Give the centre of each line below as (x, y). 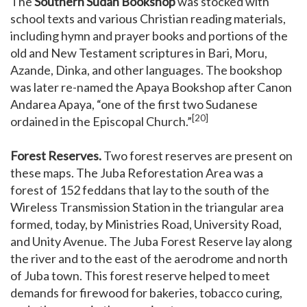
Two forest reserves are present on (197, 156)
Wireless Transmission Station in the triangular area (147, 207)
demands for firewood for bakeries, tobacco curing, (146, 293)
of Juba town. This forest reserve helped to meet (140, 276)
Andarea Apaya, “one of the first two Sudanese (134, 105)
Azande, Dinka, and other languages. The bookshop (146, 70)
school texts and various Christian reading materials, (148, 19)
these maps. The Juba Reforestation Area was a (137, 173)
